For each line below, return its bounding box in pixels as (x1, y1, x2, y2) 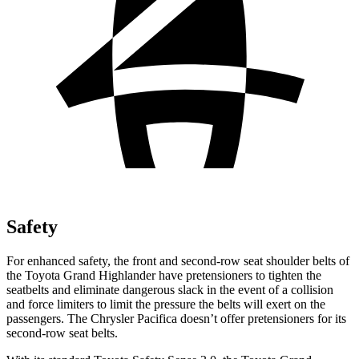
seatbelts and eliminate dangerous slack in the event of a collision (6, 282, 333, 296)
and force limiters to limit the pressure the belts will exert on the (6, 296, 325, 311)
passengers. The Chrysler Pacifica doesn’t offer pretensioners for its (6, 311, 346, 325)
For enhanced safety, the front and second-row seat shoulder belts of (6, 253, 349, 268)
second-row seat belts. (6, 325, 118, 340)
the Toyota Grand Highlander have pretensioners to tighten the (6, 268, 321, 282)
